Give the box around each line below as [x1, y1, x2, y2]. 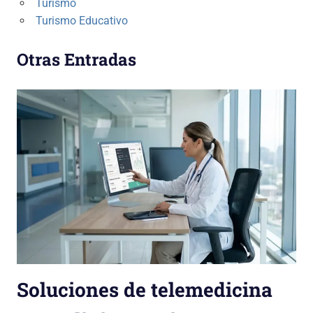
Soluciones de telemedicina [17, 277, 272, 303]
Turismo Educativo [35, 14, 128, 28]
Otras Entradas [17, 48, 136, 71]
